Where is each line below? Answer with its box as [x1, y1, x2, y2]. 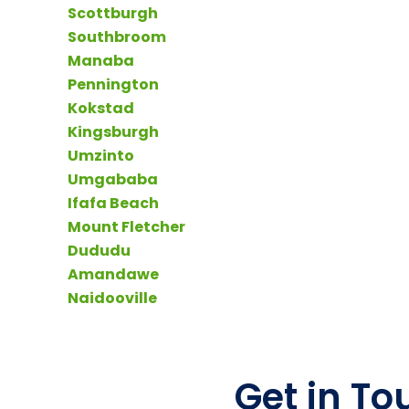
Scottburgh [68, 2, 159, 24]
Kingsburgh [68, 121, 160, 142]
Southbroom [68, 26, 167, 47]
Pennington [68, 73, 160, 95]
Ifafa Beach [68, 192, 160, 214]
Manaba [68, 49, 135, 71]
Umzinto [68, 144, 135, 166]
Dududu [68, 239, 131, 261]
